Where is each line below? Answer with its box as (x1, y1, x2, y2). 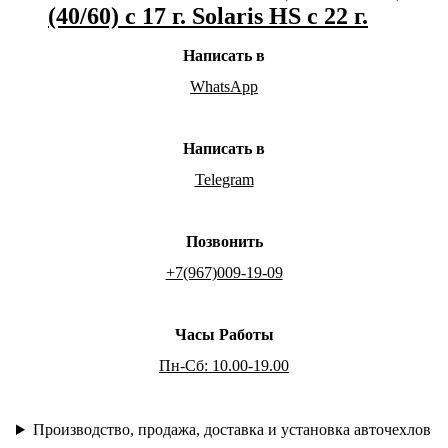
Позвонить (185, 233, 263, 250)
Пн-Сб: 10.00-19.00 (159, 357, 289, 374)
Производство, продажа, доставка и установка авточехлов (32, 421, 431, 438)
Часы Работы (174, 326, 274, 343)
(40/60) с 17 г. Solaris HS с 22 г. (48, 3, 368, 29)
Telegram (194, 171, 254, 188)
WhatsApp (190, 78, 258, 95)
